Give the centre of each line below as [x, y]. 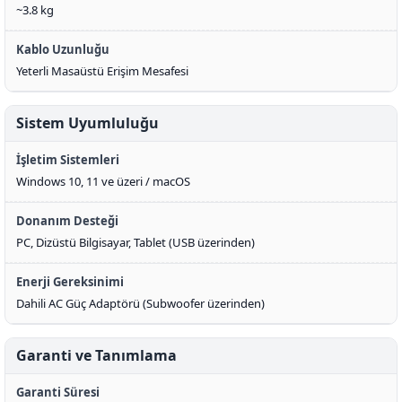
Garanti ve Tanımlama [96, 355]
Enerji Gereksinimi [70, 282]
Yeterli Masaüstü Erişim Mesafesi [102, 71]
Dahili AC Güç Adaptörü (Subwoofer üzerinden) [140, 303]
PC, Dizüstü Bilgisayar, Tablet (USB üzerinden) [135, 242]
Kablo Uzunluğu [63, 49]
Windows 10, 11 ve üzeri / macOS [103, 181]
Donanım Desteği [67, 221]
